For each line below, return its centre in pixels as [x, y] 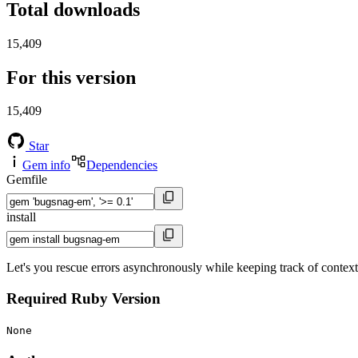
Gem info [46, 165]
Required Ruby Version [84, 299]
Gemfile [27, 180]
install [21, 217]
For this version [71, 77]
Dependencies [122, 165]
